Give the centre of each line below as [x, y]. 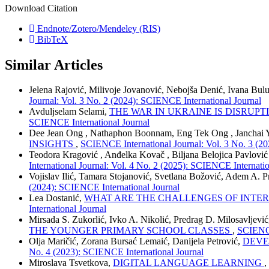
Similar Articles [54, 65]
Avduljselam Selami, [69, 112]
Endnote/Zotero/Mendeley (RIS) [98, 28]
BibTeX [51, 39]
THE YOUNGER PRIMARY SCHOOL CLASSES [131, 231]
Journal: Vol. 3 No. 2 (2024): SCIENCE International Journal [145, 101]
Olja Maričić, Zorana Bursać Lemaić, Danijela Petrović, [136, 241]
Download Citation [41, 8]
